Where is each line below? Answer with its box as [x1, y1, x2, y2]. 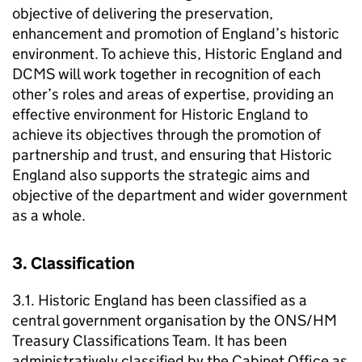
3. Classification [12, 253, 135, 274]
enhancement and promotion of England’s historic [12, 24, 339, 43]
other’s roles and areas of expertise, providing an [12, 85, 334, 103]
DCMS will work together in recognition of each [12, 65, 321, 83]
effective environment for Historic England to [12, 105, 308, 124]
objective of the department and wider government [12, 186, 347, 204]
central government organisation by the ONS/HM [12, 311, 337, 330]
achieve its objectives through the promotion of [12, 125, 321, 144]
